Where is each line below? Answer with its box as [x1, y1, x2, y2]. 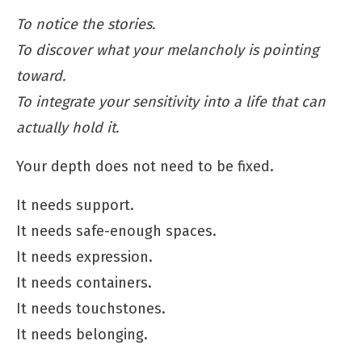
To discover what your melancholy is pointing [16, 40, 318, 59]
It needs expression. [16, 247, 153, 266]
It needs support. [16, 196, 134, 214]
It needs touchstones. [16, 299, 166, 318]
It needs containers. [16, 273, 152, 292]
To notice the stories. [16, 15, 155, 33]
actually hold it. [16, 118, 119, 137]
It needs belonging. [16, 325, 148, 343]
